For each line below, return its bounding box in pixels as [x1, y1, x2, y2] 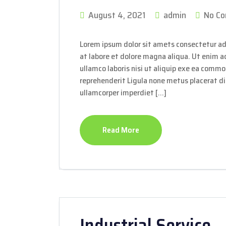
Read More [102, 124, 139, 136]
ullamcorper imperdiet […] [80, 86, 166, 99]
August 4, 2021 [86, 8, 147, 22]
